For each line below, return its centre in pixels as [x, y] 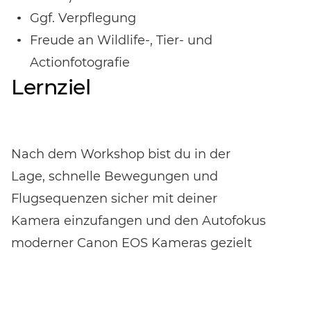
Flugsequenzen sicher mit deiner [114, 199]
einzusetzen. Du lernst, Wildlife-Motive [131, 266]
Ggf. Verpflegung [83, 18]
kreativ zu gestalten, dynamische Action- [139, 288]
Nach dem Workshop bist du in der [121, 154]
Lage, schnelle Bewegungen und [115, 177]
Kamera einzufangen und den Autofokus [138, 221]
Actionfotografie [80, 63]
